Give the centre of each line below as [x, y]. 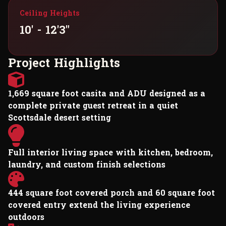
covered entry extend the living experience [99, 205]
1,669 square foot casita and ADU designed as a [107, 93]
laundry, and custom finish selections [87, 165]
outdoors [26, 217]
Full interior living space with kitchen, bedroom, [110, 153]
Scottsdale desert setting [60, 118]
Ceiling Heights [49, 13]
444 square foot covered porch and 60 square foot [111, 193]
